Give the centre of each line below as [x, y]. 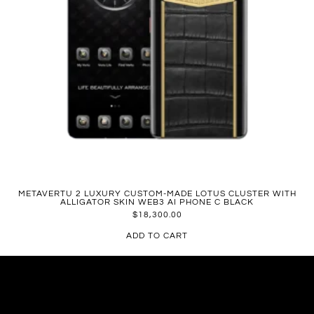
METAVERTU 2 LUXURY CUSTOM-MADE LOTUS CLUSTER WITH [157, 194]
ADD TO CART [157, 236]
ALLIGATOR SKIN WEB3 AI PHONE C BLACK [157, 203]
